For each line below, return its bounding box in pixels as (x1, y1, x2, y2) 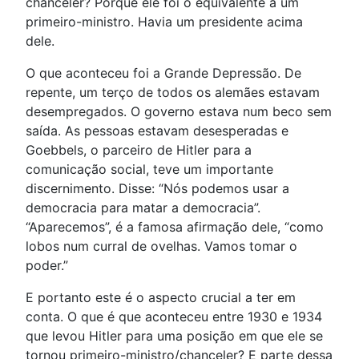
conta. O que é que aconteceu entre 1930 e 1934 (26, 309, 322, 325)
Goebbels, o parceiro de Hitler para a (26, 142, 252, 159)
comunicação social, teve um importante (26, 161, 273, 178)
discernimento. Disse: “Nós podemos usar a (26, 180, 289, 197)
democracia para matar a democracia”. (26, 200, 260, 216)
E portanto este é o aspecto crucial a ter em (26, 289, 296, 306)
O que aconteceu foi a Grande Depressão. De (26, 65, 301, 82)
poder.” (26, 257, 68, 274)
